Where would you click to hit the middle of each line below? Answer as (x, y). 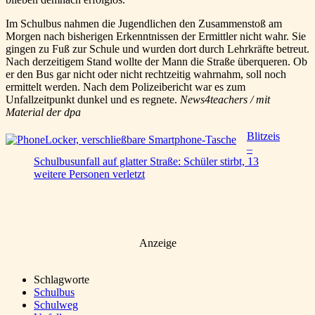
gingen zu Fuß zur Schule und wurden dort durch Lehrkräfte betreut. (157, 49)
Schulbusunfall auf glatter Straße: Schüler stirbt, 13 (146, 161)
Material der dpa (43, 112)
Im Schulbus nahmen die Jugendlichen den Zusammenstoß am (144, 23)
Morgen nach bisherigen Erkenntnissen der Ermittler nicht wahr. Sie (156, 36)
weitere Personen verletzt (89, 174)
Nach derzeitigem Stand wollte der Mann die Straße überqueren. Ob (156, 61)
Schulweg (56, 304)
